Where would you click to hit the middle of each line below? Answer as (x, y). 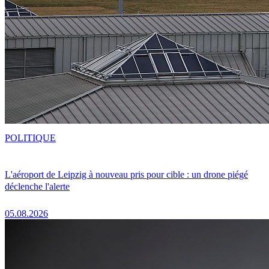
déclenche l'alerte (37, 186)
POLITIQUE (30, 138)
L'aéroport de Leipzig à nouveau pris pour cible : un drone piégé (126, 174)
